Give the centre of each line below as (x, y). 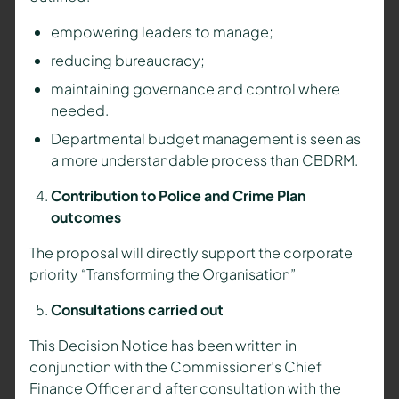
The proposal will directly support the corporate (191, 253)
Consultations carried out (137, 310)
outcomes (85, 217)
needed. (79, 110)
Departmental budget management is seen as (205, 139)
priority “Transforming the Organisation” (162, 274)
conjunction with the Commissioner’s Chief (175, 367)
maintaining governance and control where (195, 89)
